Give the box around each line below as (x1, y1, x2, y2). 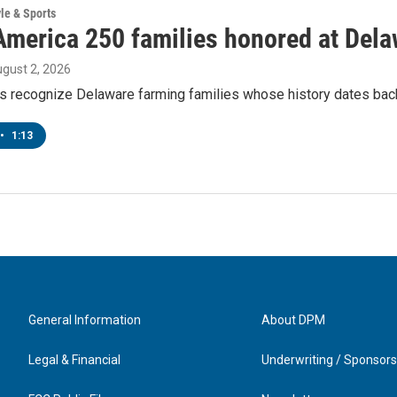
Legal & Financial (28, 352, 121, 367)
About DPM (261, 312, 326, 327)
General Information (28, 312, 141, 327)
